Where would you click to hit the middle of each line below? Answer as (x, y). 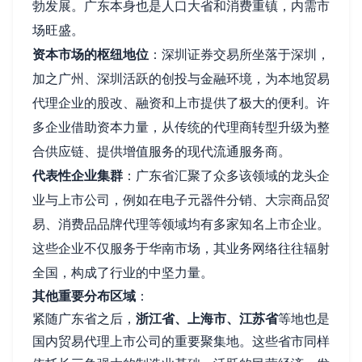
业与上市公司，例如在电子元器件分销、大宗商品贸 (181, 199)
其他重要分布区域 (84, 295)
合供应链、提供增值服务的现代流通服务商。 (162, 151)
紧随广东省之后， (84, 318)
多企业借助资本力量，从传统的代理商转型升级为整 (181, 126)
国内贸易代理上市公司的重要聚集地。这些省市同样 (181, 341)
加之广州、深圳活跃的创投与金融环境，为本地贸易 (181, 78)
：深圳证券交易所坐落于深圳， (239, 54)
